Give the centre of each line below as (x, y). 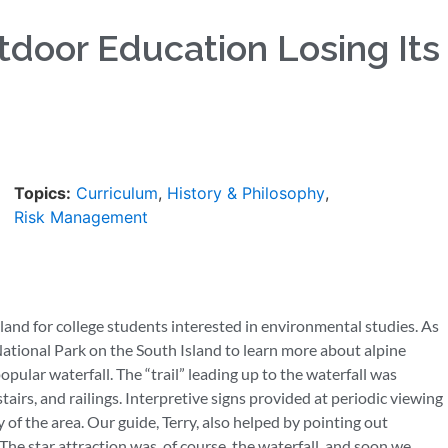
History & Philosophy (245, 193)
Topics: (42, 193)
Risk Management (80, 217)
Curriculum (116, 193)
